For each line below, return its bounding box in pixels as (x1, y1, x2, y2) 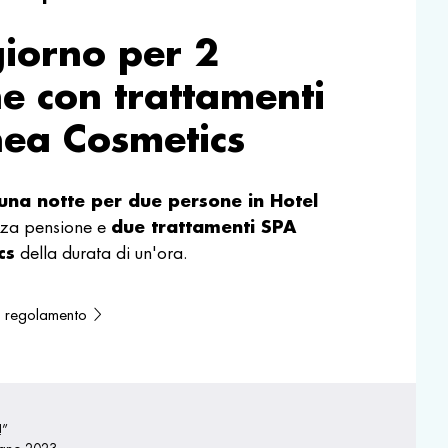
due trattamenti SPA (111, 215, 297, 239)
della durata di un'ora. (20, 242, 189, 265)
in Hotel (242, 189, 319, 213)
